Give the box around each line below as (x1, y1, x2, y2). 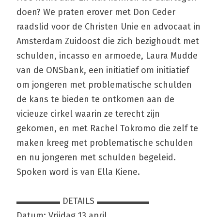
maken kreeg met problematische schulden (16, 138, 193, 148)
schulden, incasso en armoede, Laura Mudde (16, 50, 198, 61)
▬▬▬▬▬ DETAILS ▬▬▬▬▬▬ (16, 196, 149, 206)
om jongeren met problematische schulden (16, 79, 192, 90)
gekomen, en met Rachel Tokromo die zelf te (16, 123, 198, 134)
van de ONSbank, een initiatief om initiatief (16, 65, 189, 76)
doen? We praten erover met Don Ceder (16, 7, 175, 17)
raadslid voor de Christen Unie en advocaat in (16, 21, 201, 32)
